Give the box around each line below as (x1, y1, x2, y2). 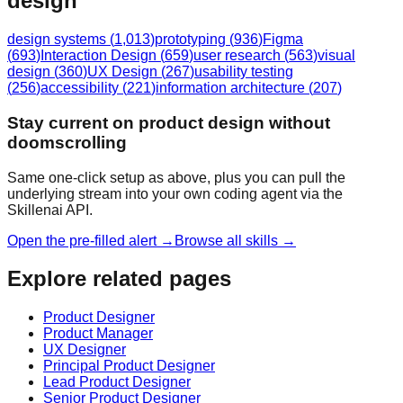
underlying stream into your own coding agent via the (7, 185, 343, 201)
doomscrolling (7, 132, 127, 152)
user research (193, 48, 281, 64)
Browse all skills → (175, 232, 296, 248)
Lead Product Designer (43, 374, 191, 390)
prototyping (155, 31, 226, 48)
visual (318, 48, 355, 64)
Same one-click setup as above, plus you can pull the (7, 169, 345, 185)
